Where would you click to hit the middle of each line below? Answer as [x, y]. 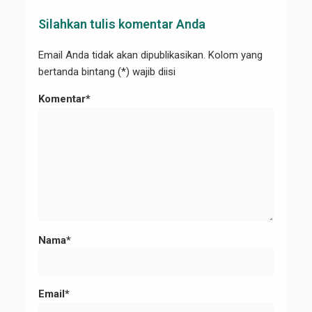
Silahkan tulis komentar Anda [122, 24]
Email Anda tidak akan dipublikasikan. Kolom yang [150, 55]
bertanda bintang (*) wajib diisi [107, 71]
